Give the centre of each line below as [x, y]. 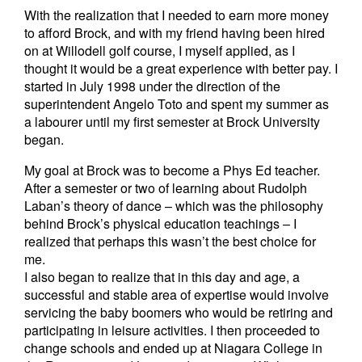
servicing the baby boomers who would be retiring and [179, 312]
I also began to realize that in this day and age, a [162, 277]
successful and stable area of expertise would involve [177, 295]
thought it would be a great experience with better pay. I [181, 68]
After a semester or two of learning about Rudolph [166, 188]
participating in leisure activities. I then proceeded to [172, 330]
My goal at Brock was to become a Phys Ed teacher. [172, 170]
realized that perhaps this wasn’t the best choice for [170, 241]
